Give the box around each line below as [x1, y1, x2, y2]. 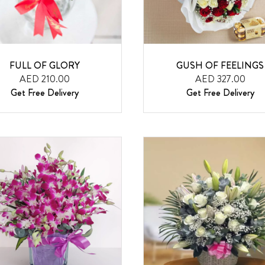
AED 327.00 [195, 72, 245, 86]
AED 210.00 [20, 72, 70, 86]
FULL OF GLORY [9, 58, 80, 72]
